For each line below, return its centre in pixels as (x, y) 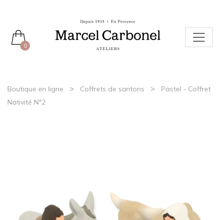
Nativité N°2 (27, 102)
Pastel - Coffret (186, 89)
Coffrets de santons (112, 89)
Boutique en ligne (35, 89)
